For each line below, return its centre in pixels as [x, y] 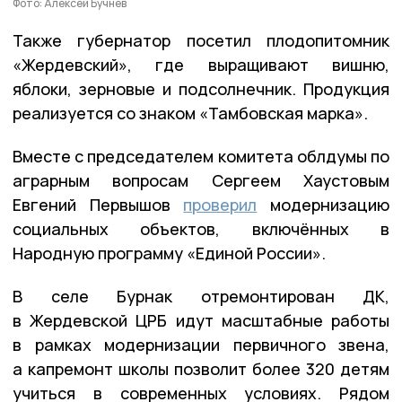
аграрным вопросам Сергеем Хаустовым [201, 181]
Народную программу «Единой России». [169, 253]
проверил [220, 205]
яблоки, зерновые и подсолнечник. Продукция [201, 89]
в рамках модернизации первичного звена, [201, 345]
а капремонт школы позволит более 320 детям [201, 369]
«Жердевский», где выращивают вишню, [201, 65]
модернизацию [323, 205]
